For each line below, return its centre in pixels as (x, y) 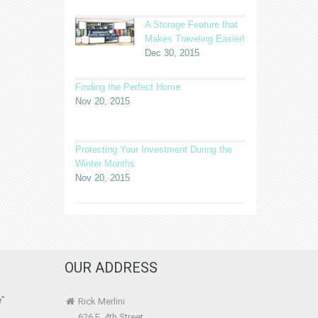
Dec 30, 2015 (172, 53)
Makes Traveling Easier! (195, 39)
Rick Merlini (102, 302)
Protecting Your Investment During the (153, 150)
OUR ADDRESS (111, 268)
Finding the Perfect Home (127, 87)
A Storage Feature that (191, 25)
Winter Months (105, 164)
